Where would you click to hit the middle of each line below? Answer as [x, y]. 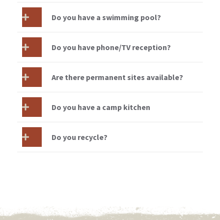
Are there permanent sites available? [117, 77]
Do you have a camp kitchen [101, 107]
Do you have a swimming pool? [106, 17]
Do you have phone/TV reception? [111, 47]
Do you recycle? [80, 137]
